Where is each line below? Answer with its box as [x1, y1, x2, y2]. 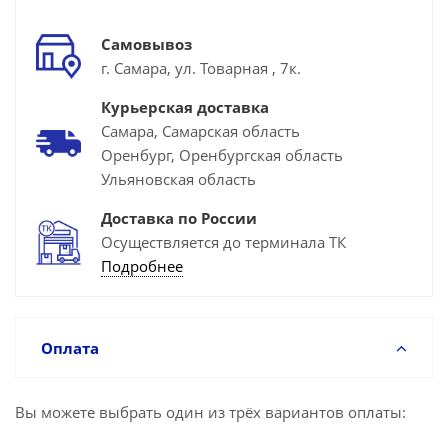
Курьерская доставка [101, 97, 269, 117]
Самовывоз [101, 34, 192, 54]
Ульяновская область [101, 169, 256, 189]
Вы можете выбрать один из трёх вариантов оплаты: [15, 402, 406, 422]
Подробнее [101, 256, 183, 276]
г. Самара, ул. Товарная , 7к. [101, 58, 301, 78]
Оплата [41, 338, 99, 358]
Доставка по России [101, 208, 257, 228]
